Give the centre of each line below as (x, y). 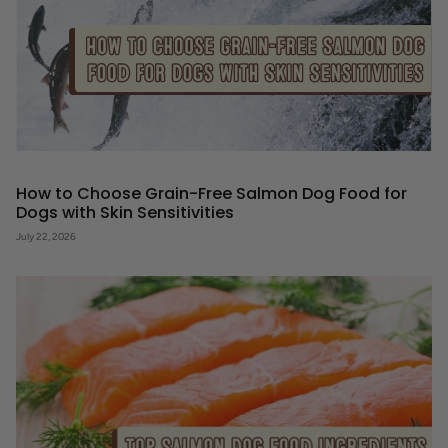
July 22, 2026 (46, 237)
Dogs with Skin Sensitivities (125, 213)
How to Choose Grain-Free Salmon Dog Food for (211, 194)
